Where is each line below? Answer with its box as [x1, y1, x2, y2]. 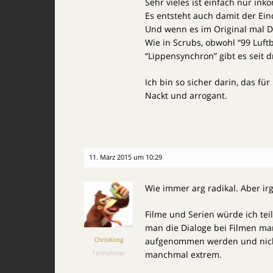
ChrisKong [94, 235, 123, 244]
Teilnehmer [91, 249, 126, 257]
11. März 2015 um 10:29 [89, 152, 162, 161]
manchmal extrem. [145, 249, 222, 260]
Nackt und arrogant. [145, 90, 227, 101]
